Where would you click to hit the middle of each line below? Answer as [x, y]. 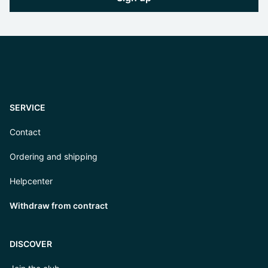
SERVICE [28, 108]
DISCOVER [31, 244]
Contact [25, 132]
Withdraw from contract [59, 206]
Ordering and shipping [54, 157]
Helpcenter [31, 181]
